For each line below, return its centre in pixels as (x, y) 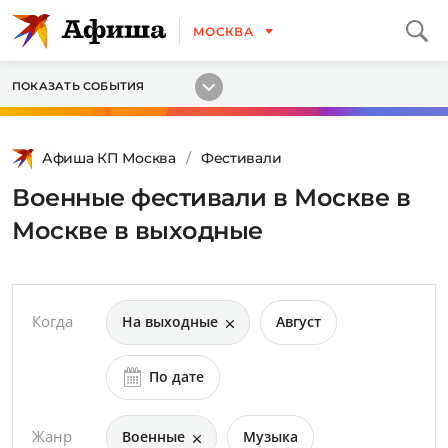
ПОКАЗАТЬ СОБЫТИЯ (78, 86)
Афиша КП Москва (109, 158)
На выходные (170, 321)
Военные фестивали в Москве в (211, 197)
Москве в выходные (137, 230)
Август (298, 321)
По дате (176, 376)
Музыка (270, 436)
